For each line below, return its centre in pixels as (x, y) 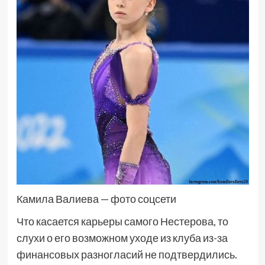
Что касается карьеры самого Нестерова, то (122, 221)
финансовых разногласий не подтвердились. (127, 254)
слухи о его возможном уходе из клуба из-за (122, 237)
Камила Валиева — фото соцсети (97, 198)
